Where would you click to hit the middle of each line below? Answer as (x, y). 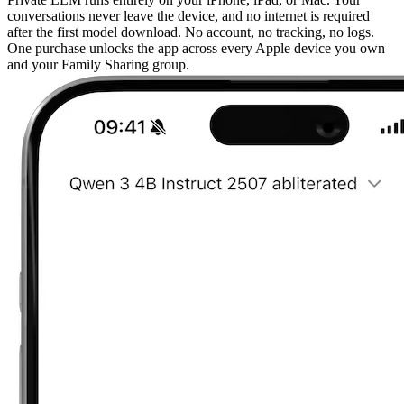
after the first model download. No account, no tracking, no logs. (191, 32)
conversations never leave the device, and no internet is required (188, 16)
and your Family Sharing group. (98, 65)
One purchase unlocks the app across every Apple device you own (196, 49)
